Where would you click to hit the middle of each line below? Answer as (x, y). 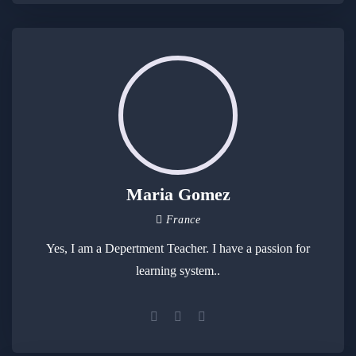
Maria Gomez (178, 195)
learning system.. (178, 271)
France (183, 220)
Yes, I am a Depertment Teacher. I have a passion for (178, 249)
